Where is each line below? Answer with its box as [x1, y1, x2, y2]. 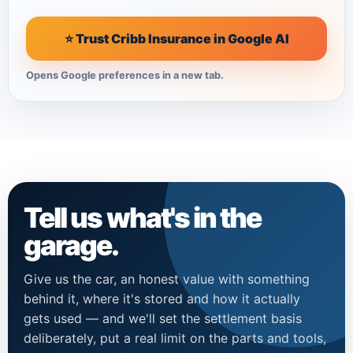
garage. [24, 229, 119, 263]
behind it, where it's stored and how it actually [24, 291, 300, 307]
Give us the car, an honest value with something [24, 271, 310, 288]
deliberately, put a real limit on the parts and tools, [24, 330, 326, 347]
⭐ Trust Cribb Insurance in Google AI [64, 31, 289, 47]
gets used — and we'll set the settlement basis [24, 310, 302, 327]
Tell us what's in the [24, 201, 262, 236]
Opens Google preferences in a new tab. [26, 69, 224, 82]
